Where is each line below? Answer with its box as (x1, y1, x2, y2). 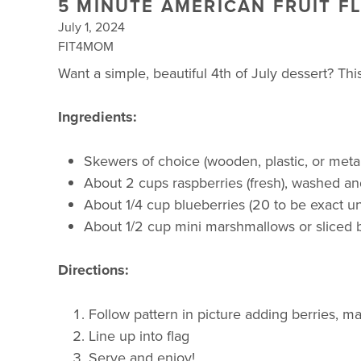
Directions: (58, 259, 129, 280)
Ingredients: (58, 106, 137, 127)
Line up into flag (88, 326, 189, 346)
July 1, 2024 (58, 18, 125, 35)
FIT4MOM (58, 37, 114, 55)
